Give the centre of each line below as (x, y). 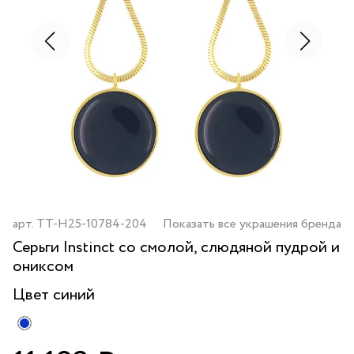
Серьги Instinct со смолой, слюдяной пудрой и (176, 248)
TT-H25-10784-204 (92, 224)
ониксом (43, 267)
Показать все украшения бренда (252, 224)
